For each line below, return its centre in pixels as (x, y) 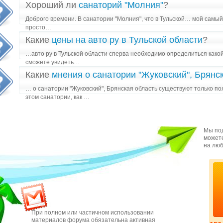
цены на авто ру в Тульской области (127, 40)
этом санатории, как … (57, 97)
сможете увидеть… (53, 62)
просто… (38, 27)
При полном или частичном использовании (93, 213)
